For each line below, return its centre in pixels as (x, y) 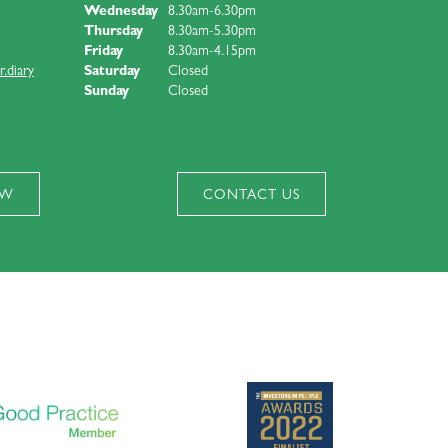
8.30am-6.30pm (211, 11)
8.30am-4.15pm (211, 51)
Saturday (111, 71)
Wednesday (120, 11)
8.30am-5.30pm (211, 31)
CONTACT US (251, 195)
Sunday (106, 91)
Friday (103, 51)
